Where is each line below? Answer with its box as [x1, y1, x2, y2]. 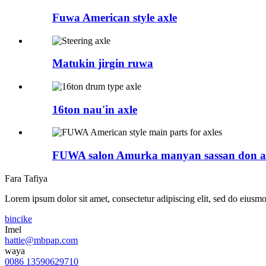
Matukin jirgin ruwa [52, 57, 153, 70]
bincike [5, 213, 32, 224]
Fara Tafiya [5, 173, 47, 183]
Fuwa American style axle [52, 11, 177, 24]
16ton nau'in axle [52, 103, 137, 116]
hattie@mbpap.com [5, 235, 78, 245]
